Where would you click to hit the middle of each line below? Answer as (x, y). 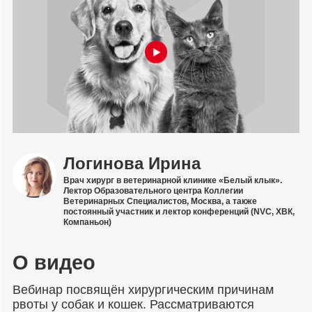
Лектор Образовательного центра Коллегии (153, 190)
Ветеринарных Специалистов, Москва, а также (160, 201)
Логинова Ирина (132, 164)
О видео (54, 263)
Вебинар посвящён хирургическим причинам (143, 290)
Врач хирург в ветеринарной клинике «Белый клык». (172, 180)
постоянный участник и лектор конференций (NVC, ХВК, (179, 211)
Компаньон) (87, 222)
